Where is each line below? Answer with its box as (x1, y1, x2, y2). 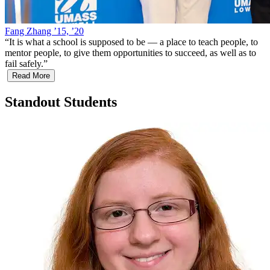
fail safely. (5, 58, 43, 69)
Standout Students (5, 94, 117, 110)
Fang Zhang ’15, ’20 (5, 26, 84, 37)
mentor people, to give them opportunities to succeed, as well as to (5, 48, 256, 58)
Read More (12, 71, 50, 81)
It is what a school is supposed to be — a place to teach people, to (9, 37, 258, 48)
